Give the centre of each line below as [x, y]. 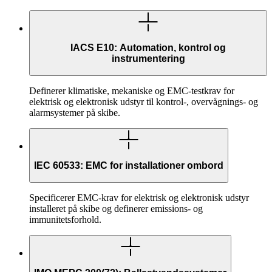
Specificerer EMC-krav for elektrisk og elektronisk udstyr [139, 197]
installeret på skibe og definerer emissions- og [116, 208]
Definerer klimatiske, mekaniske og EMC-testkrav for [132, 90]
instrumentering [148, 59]
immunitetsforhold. [65, 219]
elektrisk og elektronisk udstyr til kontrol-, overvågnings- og [144, 101]
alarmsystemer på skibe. [75, 112]
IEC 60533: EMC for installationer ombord [129, 166]
